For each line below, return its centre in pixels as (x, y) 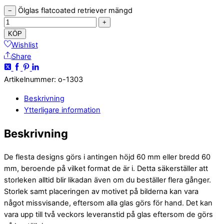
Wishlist (24, 45)
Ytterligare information (62, 110)
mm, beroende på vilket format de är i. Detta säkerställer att (106, 168)
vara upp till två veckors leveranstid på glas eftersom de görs (108, 214)
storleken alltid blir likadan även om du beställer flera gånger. (107, 180)
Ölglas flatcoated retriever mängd (75, 10)
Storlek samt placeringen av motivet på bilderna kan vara (101, 191)
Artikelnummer (29, 79)
